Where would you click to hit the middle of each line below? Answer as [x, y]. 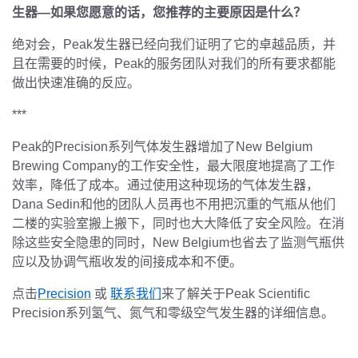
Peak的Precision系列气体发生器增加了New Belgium [162, 146]
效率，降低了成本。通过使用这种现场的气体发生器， [165, 185]
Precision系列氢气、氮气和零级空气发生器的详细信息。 [173, 312]
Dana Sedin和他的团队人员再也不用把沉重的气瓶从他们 [174, 204]
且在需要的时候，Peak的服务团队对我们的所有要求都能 [174, 63]
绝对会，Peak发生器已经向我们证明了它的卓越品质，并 [174, 44]
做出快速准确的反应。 [76, 82]
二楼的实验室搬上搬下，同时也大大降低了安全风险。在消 [178, 223]
